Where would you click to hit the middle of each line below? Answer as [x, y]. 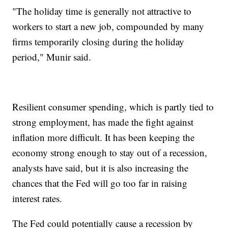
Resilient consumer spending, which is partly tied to [113, 107]
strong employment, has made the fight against [103, 122]
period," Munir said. [52, 57]
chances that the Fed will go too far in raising [100, 183]
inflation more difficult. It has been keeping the [104, 137]
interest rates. [37, 198]
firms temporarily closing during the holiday [98, 42]
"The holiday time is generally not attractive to [102, 11]
